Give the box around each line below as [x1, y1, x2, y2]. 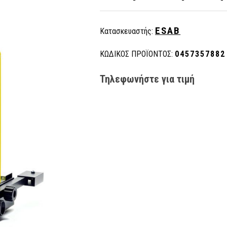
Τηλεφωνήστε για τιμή [100, 72, 195, 85]
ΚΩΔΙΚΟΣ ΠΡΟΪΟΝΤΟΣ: [100, 49, 173, 59]
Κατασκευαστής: [100, 26, 154, 36]
